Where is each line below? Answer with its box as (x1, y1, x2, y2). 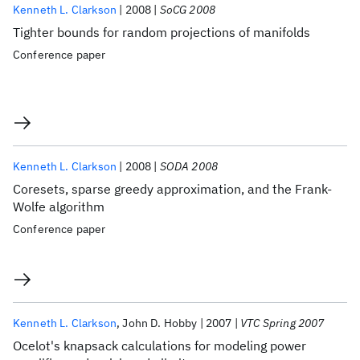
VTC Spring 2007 (240, 316, 325, 330)
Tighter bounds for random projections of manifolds (13, 24, 310, 40)
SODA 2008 (159, 159, 219, 174)
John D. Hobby (122, 316, 198, 330)
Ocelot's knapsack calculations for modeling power (13, 337, 306, 354)
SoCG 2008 (159, 2, 216, 17)
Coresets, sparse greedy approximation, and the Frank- (13, 181, 332, 197)
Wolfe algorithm (13, 198, 104, 215)
